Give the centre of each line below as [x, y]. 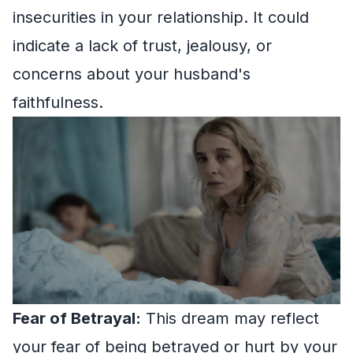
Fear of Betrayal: [77, 318]
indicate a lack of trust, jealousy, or [142, 46]
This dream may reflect [230, 318]
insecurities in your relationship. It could [161, 17]
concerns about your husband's [132, 74]
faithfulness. [58, 102]
